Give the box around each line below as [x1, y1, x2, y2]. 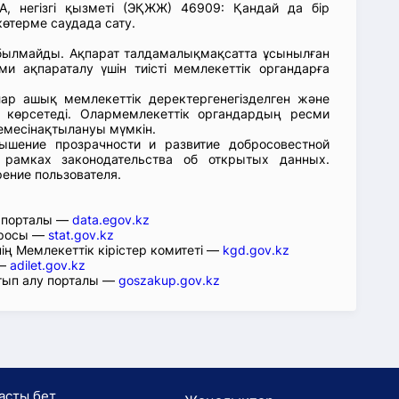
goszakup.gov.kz [118, 273, 220, 288]
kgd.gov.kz [223, 242, 289, 257]
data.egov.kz [72, 212, 150, 227]
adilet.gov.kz [10, 257, 85, 273]
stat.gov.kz [48, 227, 114, 242]
